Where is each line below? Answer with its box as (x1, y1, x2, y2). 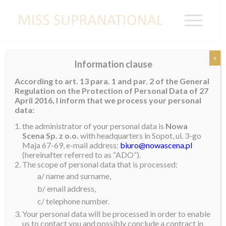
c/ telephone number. (37, 196, 110, 206)
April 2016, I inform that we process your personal (15, 95, 202, 105)
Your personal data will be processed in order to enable (22, 209, 211, 219)
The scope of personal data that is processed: (22, 159, 178, 169)
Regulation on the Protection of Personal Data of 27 (15, 85, 209, 95)
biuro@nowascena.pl (120, 140, 193, 150)
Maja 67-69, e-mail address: (22, 140, 121, 150)
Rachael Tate (75, 88, 143, 103)
